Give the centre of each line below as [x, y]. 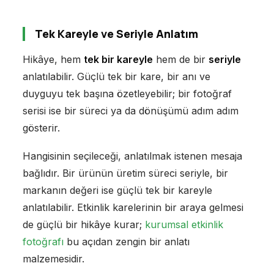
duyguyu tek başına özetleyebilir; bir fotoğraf [127, 94]
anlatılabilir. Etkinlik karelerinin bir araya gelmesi [133, 208]
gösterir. [41, 128]
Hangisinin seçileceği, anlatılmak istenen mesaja [132, 156]
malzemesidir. [53, 259]
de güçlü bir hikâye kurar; [83, 225]
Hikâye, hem [53, 60]
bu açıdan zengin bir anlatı [126, 242]
